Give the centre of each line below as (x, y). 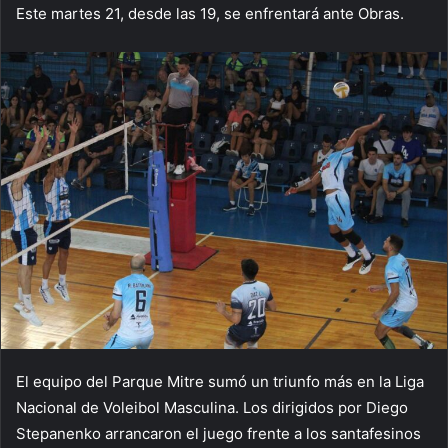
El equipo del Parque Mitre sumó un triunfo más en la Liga (220, 382)
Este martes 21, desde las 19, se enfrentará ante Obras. (210, 13)
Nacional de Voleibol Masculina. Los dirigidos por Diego (212, 408)
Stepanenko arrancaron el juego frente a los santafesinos (218, 434)
